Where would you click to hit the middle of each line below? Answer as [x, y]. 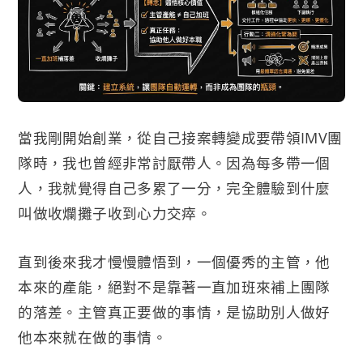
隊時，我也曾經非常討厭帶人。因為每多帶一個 [174, 163]
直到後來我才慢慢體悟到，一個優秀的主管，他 [174, 261]
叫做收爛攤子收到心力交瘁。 [115, 214]
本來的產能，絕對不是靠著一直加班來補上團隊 [174, 286]
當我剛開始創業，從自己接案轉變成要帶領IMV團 [180, 138]
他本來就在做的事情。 [92, 337]
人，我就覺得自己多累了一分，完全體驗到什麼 [174, 188]
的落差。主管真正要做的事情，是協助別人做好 [174, 312]
